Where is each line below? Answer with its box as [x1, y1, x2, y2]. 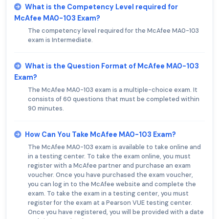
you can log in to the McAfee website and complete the [28, 180, 196, 189]
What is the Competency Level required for [25, 2, 178, 12]
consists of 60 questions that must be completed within [28, 95, 199, 104]
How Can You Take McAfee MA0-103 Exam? [25, 130, 176, 139]
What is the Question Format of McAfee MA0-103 [25, 62, 199, 71]
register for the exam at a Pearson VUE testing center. [28, 198, 192, 207]
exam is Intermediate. [28, 36, 93, 44]
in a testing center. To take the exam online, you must [28, 152, 191, 161]
